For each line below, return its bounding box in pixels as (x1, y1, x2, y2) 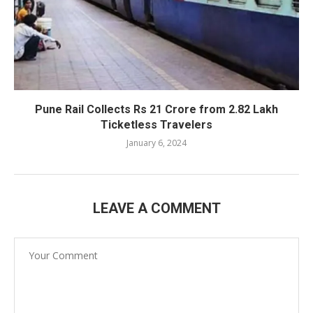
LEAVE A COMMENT (92, 199, 221, 217)
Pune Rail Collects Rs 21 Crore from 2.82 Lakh (35, 102, 278, 116)
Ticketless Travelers (101, 117, 212, 131)
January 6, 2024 (126, 136, 187, 149)
